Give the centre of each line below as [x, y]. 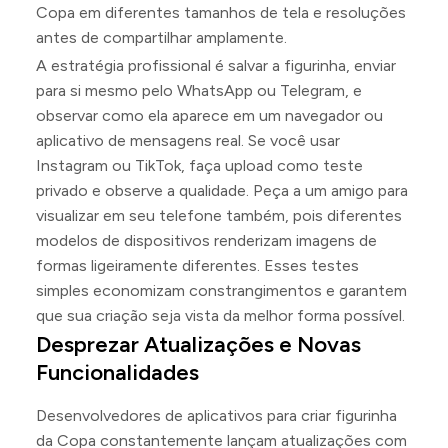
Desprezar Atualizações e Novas [198, 344]
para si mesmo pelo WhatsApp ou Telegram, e [199, 90]
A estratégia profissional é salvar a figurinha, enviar [216, 65]
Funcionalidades [117, 372]
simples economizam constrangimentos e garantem [221, 290]
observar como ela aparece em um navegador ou [209, 115]
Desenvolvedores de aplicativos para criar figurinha [216, 415]
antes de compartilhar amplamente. [161, 37]
